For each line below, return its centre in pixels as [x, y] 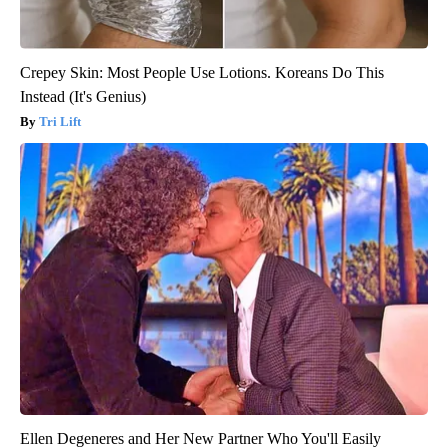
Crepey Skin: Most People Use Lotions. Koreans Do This [202, 73]
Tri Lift [60, 122]
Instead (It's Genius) [83, 97]
